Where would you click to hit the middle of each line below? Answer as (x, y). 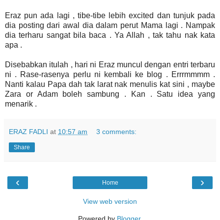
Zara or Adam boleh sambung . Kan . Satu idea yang (110, 94)
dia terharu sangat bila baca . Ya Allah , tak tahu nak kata (110, 35)
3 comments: (117, 131)
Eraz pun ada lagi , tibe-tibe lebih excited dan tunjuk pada (110, 15)
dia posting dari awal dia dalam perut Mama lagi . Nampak (110, 25)
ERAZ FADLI (28, 131)
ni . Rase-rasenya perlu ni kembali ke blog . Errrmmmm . (110, 74)
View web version (110, 201)
